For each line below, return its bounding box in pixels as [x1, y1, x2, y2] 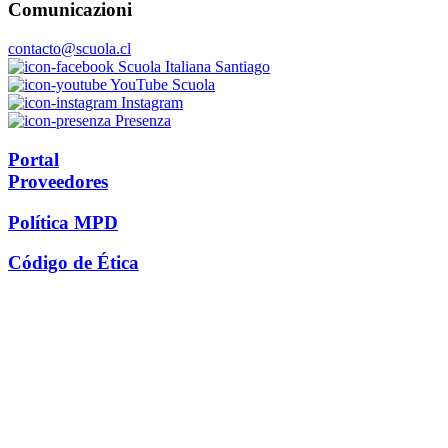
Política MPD [8, 211, 118, 233]
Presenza [111, 112, 171, 130]
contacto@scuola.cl [8, 40, 131, 58]
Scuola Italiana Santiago [114, 58, 270, 76]
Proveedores [8, 170, 108, 192]
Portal [8, 148, 59, 170]
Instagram [117, 94, 183, 112]
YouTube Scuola [107, 76, 215, 94]
